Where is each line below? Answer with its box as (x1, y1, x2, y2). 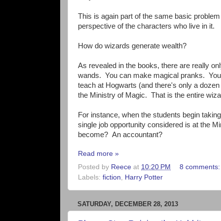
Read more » (78, 149, 119, 157)
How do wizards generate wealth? (78, 41, 186, 50)
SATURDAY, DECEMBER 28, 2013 (77, 200, 178, 208)
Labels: (78, 173, 103, 181)
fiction (103, 173, 121, 181)
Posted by (78, 163, 111, 171)
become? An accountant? (78, 130, 162, 139)
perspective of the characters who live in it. (78, 22, 215, 30)
